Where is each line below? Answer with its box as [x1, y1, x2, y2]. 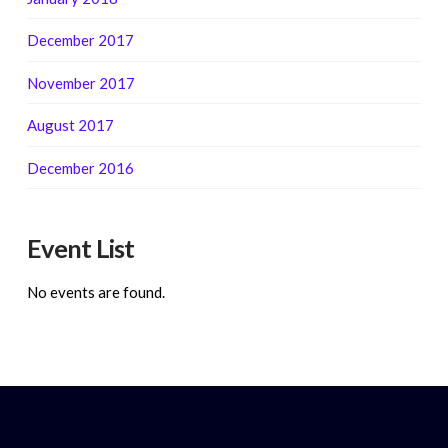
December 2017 [26, 31, 134, 50]
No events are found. [26, 283, 165, 302]
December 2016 [26, 158, 134, 177]
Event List [26, 233, 134, 264]
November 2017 [26, 73, 135, 92]
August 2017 [26, 116, 114, 135]
